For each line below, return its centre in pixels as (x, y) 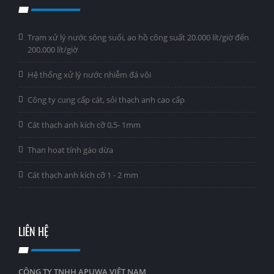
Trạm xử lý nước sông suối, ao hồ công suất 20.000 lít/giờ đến (138, 37)
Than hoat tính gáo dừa (70, 150)
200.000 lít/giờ (53, 49)
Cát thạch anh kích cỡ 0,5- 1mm (84, 124)
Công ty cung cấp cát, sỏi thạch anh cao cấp (106, 99)
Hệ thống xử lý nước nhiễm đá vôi (89, 74)
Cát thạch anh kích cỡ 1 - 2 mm (83, 175)
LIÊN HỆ (33, 231)
